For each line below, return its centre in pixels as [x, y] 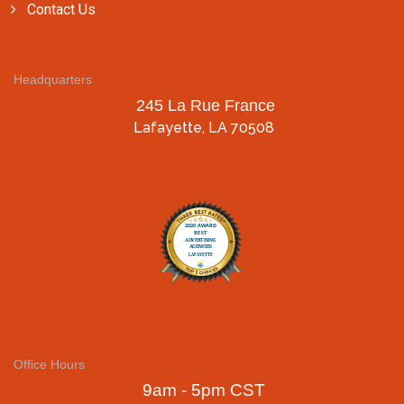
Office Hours [49, 365]
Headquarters [53, 80]
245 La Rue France [203, 106]
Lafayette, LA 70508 [203, 128]
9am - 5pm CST [203, 390]
